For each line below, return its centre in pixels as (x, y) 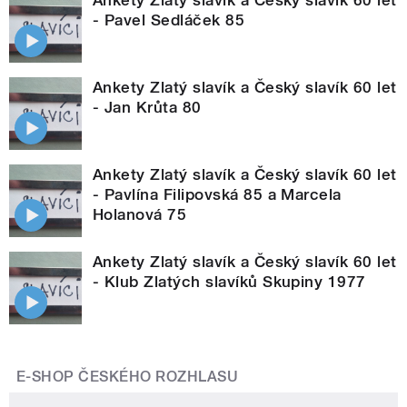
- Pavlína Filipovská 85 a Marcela (217, 194)
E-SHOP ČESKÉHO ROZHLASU (128, 376)
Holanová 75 (140, 214)
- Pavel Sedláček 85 (169, 20)
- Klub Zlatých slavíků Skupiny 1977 (229, 281)
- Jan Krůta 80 (147, 107)
